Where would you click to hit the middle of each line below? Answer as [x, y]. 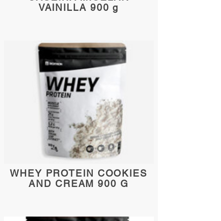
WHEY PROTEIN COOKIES [79, 173]
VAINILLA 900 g [79, 7]
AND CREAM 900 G [79, 184]
